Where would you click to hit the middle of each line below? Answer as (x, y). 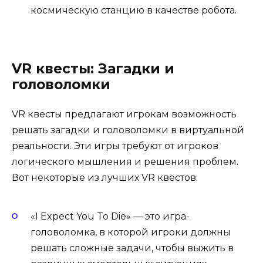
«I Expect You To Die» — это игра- (110, 216)
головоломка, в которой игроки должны (131, 232)
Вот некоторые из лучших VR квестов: (105, 178)
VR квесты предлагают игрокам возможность (124, 114)
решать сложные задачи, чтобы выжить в (132, 248)
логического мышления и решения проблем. (125, 162)
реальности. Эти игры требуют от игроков (115, 146)
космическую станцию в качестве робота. (134, 11)
